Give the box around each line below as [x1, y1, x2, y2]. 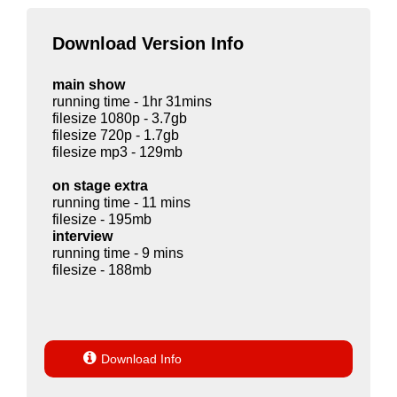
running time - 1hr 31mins [52, 93, 212, 109]
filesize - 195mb [52, 211, 152, 227]
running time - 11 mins [52, 194, 191, 210]
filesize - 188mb [52, 261, 152, 277]
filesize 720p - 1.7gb [52, 127, 179, 143]
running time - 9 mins [52, 245, 183, 261]
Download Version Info [52, 33, 244, 53]
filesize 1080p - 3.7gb [52, 110, 187, 126]
